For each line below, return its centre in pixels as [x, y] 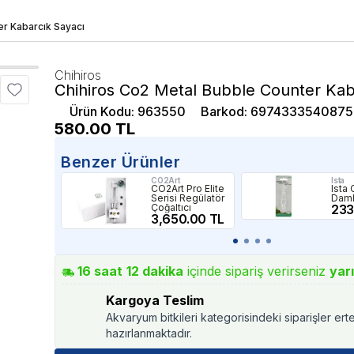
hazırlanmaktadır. [149, 333]
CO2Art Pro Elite [188, 188]
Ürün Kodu [101, 111]
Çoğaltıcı [171, 207]
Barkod [223, 111]
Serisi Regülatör [188, 198]
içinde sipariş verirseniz [257, 271]
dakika [162, 271]
